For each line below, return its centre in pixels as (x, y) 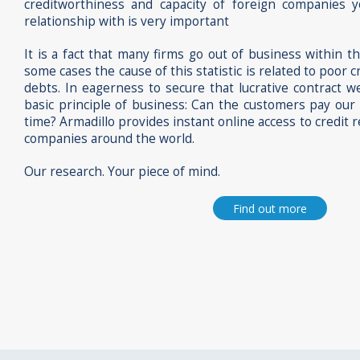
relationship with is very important (127, 22)
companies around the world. (109, 139)
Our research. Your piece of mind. (122, 172)
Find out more (270, 208)
